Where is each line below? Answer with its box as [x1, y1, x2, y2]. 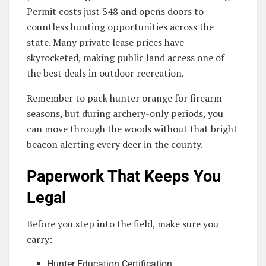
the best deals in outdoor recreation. [27, 66, 184, 80]
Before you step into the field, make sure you [27, 217, 218, 231]
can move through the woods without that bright [27, 122, 237, 135]
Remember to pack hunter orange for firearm [27, 91, 222, 104]
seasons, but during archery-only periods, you [27, 106, 223, 120]
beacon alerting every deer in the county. [27, 137, 203, 151]
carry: [27, 233, 52, 246]
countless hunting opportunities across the [27, 20, 214, 33]
